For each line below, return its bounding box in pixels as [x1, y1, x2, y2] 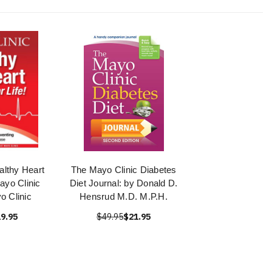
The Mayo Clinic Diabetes [70, 165, 177, 175]
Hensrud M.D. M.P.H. [80, 191, 168, 202]
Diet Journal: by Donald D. [69, 178, 178, 188]
